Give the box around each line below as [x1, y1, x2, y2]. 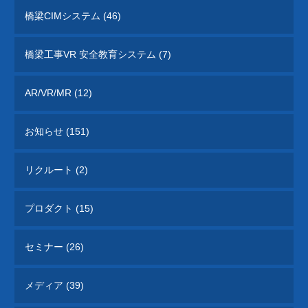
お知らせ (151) [25, 126, 90, 137]
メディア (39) [25, 280, 85, 291]
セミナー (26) [25, 241, 85, 253]
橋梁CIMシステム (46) [25, 10, 122, 22]
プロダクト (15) [25, 203, 94, 214]
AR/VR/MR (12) [25, 87, 93, 99]
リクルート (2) [25, 164, 89, 176]
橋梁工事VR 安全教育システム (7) [25, 49, 172, 60]
